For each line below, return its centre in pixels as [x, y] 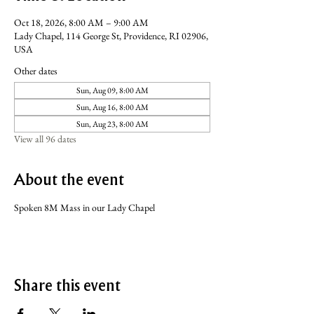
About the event [69, 180]
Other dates [36, 71]
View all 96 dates [45, 139]
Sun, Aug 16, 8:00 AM [112, 107]
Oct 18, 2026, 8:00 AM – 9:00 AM [81, 22]
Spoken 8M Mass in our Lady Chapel [84, 207]
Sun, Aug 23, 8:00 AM [112, 124]
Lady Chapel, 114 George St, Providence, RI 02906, [111, 36]
